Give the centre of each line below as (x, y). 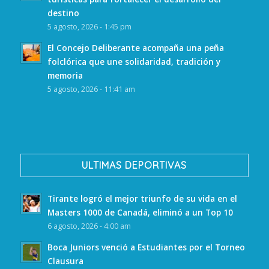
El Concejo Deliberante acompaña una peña (135, 47)
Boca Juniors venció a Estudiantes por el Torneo (146, 247)
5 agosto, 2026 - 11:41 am (91, 89)
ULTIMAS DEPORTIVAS (134, 165)
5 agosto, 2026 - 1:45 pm (89, 26)
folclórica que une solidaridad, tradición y (134, 61)
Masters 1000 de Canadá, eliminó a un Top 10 (140, 213)
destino (63, 13)
